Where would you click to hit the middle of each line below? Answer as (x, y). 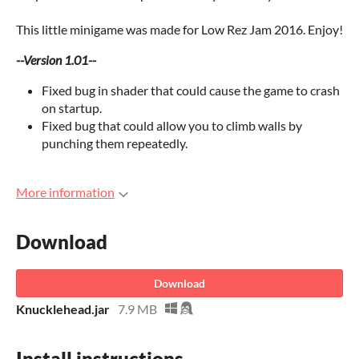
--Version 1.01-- (56, 60)
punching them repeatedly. (115, 143)
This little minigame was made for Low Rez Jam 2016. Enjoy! (179, 29)
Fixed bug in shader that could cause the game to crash (191, 90)
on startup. (72, 108)
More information (65, 192)
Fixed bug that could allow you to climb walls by (172, 125)
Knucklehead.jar (63, 309)
